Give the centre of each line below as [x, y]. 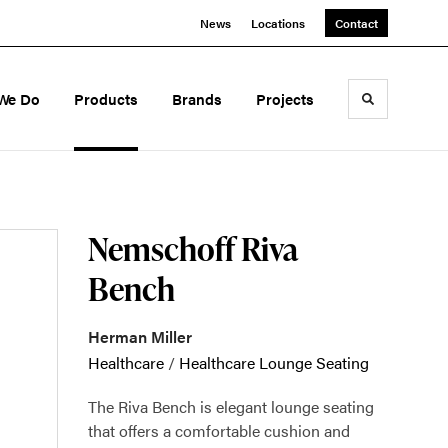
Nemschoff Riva [193, 248]
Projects [285, 98]
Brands [197, 98]
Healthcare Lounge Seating [274, 362]
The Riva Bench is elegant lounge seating [231, 406]
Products [106, 98]
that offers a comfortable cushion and [219, 430]
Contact [356, 23]
